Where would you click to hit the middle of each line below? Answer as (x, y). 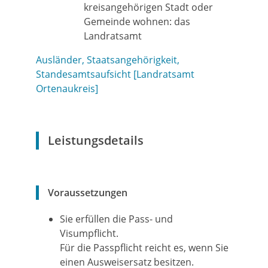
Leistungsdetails (96, 140)
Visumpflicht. (89, 233)
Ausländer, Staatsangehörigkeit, (108, 60)
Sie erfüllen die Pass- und (116, 219)
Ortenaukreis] (67, 89)
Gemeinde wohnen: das (137, 22)
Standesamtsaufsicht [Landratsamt (115, 74)
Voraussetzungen (88, 193)
